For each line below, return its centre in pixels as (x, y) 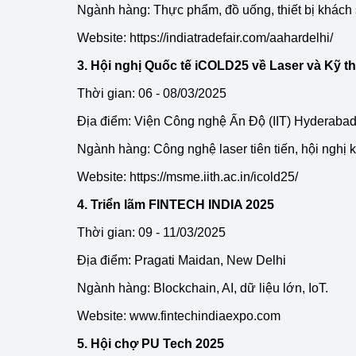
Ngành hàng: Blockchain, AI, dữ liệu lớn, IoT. (203, 288)
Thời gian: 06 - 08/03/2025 (152, 93)
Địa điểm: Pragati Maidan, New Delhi (182, 260)
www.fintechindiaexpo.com (205, 316)
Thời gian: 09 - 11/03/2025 (151, 232)
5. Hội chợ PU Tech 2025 (151, 344)
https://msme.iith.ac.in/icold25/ (214, 177)
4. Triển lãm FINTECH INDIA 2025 (176, 205)
